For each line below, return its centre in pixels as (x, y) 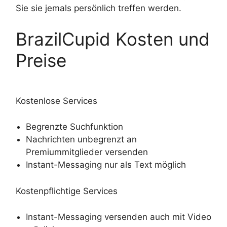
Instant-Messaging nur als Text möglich (106, 164)
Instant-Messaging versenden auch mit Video (119, 217)
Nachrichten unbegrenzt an (81, 139)
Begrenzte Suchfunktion (74, 126)
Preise (41, 61)
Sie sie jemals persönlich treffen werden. (99, 8)
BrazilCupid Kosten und (113, 39)
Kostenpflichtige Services (67, 191)
